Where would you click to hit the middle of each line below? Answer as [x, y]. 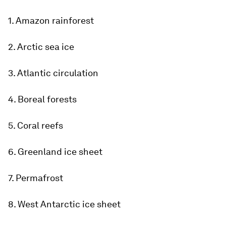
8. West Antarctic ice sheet [64, 204]
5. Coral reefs [36, 125]
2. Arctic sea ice [41, 47]
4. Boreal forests [42, 99]
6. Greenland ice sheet [55, 152]
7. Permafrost [36, 178]
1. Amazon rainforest [51, 20]
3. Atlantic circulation [53, 73]
